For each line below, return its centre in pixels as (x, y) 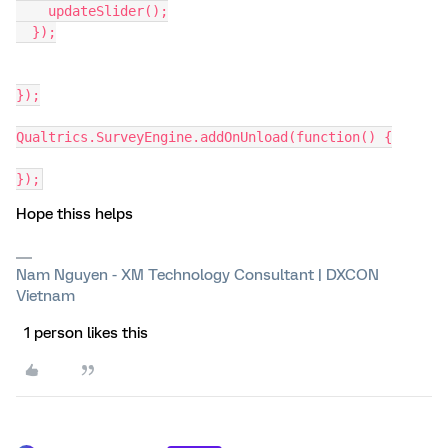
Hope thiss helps (74, 213)
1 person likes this (86, 332)
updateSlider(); (108, 10)
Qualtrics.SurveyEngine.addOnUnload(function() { (204, 136)
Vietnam (45, 295)
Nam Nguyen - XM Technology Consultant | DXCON (197, 274)
